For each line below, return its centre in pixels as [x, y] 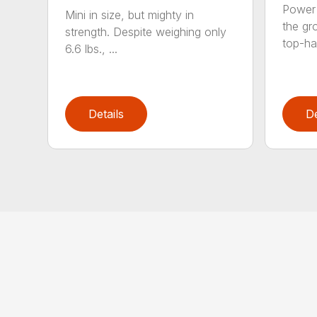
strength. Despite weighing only [146, 32]
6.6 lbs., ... [92, 49]
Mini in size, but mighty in [130, 15]
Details [106, 114]
